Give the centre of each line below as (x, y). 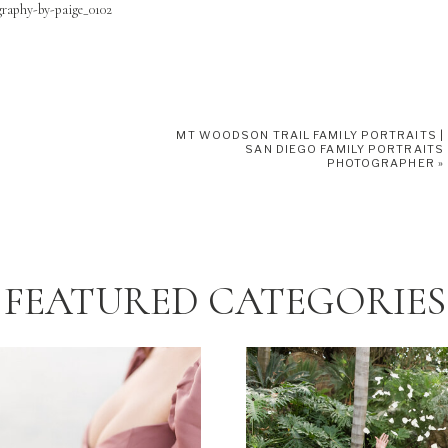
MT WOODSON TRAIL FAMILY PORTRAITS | (310, 135)
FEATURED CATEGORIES (224, 301)
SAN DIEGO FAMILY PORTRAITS (344, 149)
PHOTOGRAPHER (380, 163)
